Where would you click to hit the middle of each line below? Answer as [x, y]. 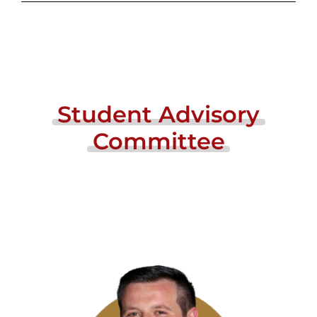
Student [105, 114]
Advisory [209, 114]
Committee [158, 141]
